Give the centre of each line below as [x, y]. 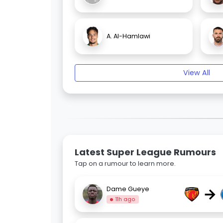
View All [197, 73]
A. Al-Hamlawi [128, 36]
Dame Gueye [128, 189]
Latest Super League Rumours [145, 152]
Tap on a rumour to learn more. [125, 164]
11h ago [126, 199]
